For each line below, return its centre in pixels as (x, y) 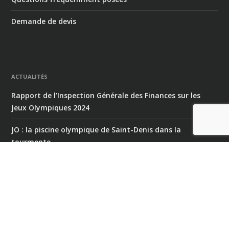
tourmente (31, 142)
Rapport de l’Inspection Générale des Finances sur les (106, 95)
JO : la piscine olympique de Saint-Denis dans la (96, 129)
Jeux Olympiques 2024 (51, 107)
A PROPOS (26, 197)
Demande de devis (44, 21)
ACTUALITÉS (30, 76)
